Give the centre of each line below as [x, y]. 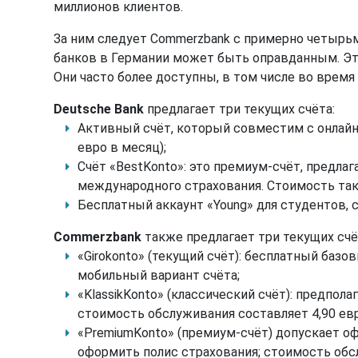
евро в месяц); [122, 147]
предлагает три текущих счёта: [239, 109]
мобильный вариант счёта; [159, 275]
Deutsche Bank [99, 109]
